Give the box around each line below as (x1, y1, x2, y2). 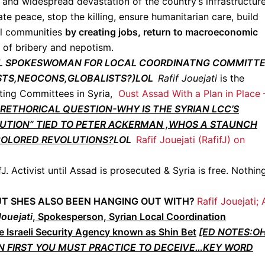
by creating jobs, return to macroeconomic (65, 26, 258, 38)
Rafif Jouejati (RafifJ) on (136, 134, 245, 146)
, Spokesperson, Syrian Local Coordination (33, 211, 226, 222)
